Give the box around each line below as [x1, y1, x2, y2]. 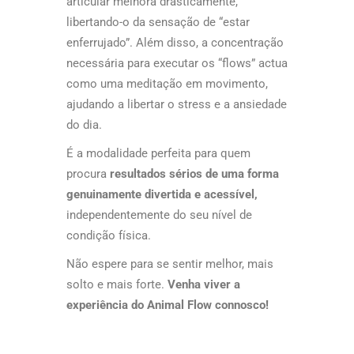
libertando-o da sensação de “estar [66, 14, 250, 29]
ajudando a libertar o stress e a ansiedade [66, 96, 287, 111]
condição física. [66, 228, 151, 243]
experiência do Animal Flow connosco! [66, 297, 269, 312]
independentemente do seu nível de [66, 207, 252, 222]
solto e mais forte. [66, 277, 168, 292]
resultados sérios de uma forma [107, 166, 279, 181]
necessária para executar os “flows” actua [66, 55, 288, 70]
